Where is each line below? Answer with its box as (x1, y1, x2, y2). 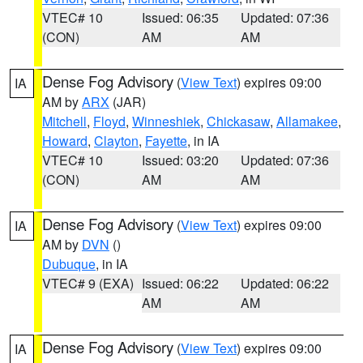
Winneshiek (132, 112, 200, 130)
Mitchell (42, 112, 87, 130)
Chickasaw (207, 112, 270, 130)
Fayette (145, 131, 187, 150)
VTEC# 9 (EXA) (42, 274, 134, 293)
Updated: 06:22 (241, 274, 330, 293)
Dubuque (42, 254, 96, 273)
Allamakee (276, 112, 338, 130)
